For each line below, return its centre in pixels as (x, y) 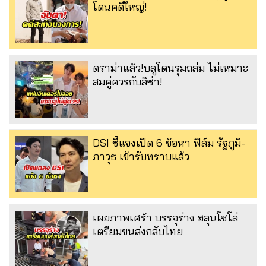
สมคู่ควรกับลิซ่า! (128, 82)
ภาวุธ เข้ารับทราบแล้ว (141, 157)
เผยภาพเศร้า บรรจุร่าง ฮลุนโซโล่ (165, 218)
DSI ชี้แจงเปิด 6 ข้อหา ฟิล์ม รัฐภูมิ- (169, 143)
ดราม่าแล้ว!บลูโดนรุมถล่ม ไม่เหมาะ (170, 68)
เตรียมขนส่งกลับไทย (138, 232)
